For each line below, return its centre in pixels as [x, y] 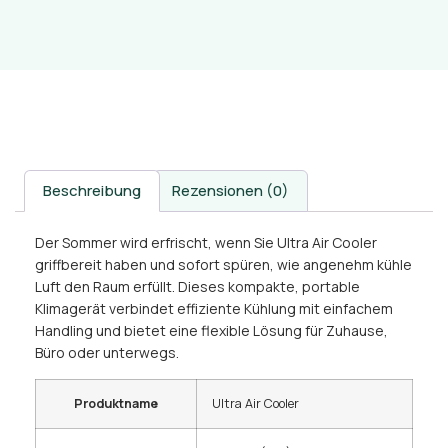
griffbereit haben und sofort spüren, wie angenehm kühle [223, 265]
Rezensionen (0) [230, 191]
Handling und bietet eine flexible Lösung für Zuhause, [211, 331]
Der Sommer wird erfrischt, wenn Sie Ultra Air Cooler [206, 243]
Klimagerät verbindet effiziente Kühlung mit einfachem [214, 309]
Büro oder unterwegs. [107, 353]
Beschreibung [92, 191]
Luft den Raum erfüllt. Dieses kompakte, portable [197, 287]
